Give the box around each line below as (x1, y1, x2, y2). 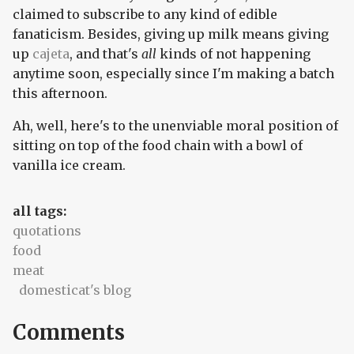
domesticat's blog (19, 282, 131, 299)
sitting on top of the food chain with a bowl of (13, 137, 303, 154)
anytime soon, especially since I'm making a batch (13, 66, 334, 82)
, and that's (70, 46, 141, 62)
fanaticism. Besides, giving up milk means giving (13, 26, 329, 43)
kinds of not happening (156, 46, 311, 62)
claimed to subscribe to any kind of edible (13, 6, 277, 23)
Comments (13, 319, 125, 345)
